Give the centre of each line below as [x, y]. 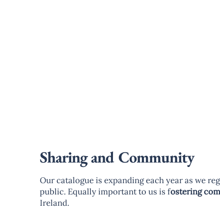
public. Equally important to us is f [105, 191]
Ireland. [54, 203]
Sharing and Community [117, 157]
